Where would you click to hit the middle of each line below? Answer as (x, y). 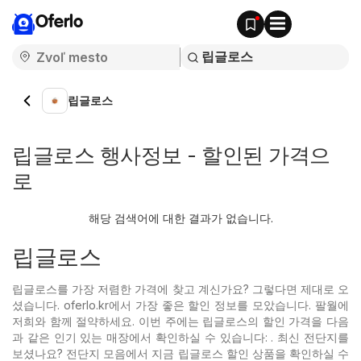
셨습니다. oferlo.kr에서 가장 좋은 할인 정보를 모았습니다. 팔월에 (180, 305)
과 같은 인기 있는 (60, 337)
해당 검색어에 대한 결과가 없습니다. (180, 218)
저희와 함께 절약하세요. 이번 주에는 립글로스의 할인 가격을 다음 (180, 321)
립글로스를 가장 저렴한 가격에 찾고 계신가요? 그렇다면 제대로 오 (180, 289)
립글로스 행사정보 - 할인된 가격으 (171, 155)
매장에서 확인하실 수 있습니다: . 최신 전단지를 (228, 337)
